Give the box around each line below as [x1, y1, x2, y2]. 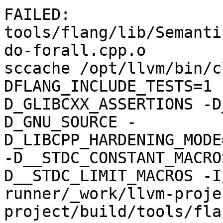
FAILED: [4, 5, 70, 24]
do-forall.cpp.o [4, 41, 146, 60]
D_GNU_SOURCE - [4, 113, 136, 131]
